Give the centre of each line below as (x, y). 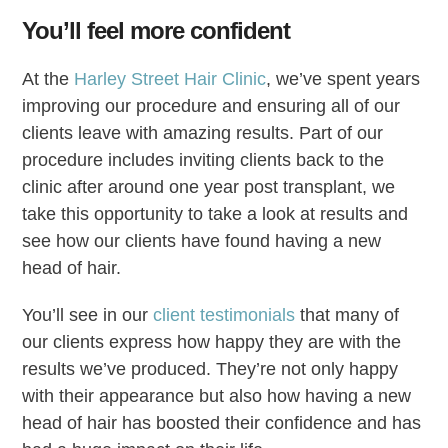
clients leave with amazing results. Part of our (203, 132)
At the (48, 78)
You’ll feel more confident (156, 30)
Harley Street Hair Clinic (170, 78)
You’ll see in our (88, 314)
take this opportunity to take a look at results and (215, 213)
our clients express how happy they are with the (212, 341)
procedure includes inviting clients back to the (203, 159)
